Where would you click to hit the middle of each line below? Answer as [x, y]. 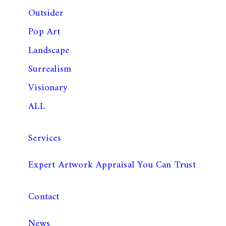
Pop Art [44, 32]
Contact [44, 197]
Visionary [48, 88]
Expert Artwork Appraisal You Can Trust [112, 165]
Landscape [49, 50]
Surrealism [50, 69]
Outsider [46, 13]
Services [45, 138]
